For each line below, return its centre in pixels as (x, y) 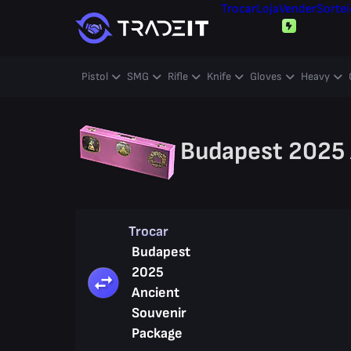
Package (157, 333)
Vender (298, 9)
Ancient (156, 293)
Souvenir (159, 313)
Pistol (95, 76)
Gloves (266, 76)
